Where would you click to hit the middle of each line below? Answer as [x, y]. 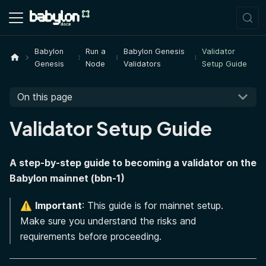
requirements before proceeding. [91, 236]
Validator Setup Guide [111, 128]
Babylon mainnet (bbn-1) [67, 178]
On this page [45, 97]
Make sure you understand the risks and [108, 221]
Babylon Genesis [154, 51]
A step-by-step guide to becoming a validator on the [133, 162]
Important [58, 205]
